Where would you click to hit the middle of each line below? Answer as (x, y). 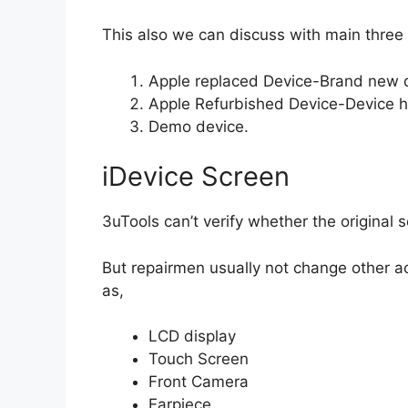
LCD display (192, 337)
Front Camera (199, 382)
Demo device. (199, 126)
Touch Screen (199, 359)
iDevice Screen (196, 177)
